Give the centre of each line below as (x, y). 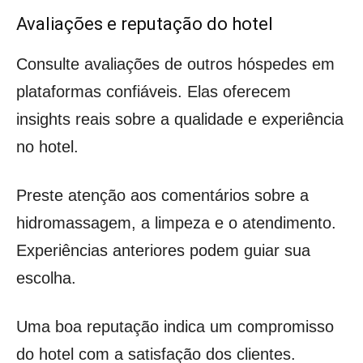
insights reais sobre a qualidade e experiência (180, 119)
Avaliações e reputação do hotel (145, 23)
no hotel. (47, 146)
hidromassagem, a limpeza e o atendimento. (176, 222)
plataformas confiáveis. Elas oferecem (154, 91)
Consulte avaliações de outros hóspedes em (175, 64)
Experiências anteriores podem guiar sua (163, 250)
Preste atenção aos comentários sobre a (162, 195)
